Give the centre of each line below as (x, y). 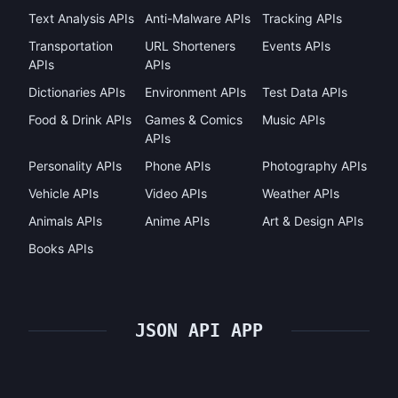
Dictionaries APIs (77, 92)
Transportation (71, 46)
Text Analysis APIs (81, 18)
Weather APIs (300, 193)
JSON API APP (199, 331)
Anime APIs (178, 221)
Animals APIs (65, 221)
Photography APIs (314, 166)
